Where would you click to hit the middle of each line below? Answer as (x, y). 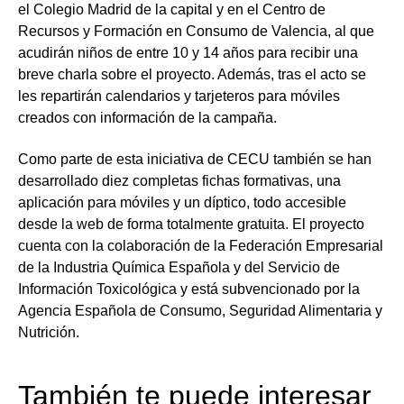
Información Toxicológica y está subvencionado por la (189, 289)
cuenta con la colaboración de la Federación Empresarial (201, 245)
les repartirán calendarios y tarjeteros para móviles (179, 96)
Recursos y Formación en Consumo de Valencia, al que (196, 31)
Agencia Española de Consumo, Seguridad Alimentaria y (200, 310)
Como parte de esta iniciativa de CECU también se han (195, 159)
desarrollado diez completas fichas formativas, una (179, 180)
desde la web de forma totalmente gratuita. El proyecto (191, 224)
